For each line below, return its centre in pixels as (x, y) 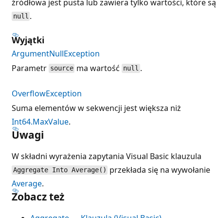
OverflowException (47, 93)
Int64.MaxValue (40, 121)
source (62, 68)
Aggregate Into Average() (60, 170)
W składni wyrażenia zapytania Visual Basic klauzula (107, 156)
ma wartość (98, 68)
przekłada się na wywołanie (159, 170)
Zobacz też (38, 196)
